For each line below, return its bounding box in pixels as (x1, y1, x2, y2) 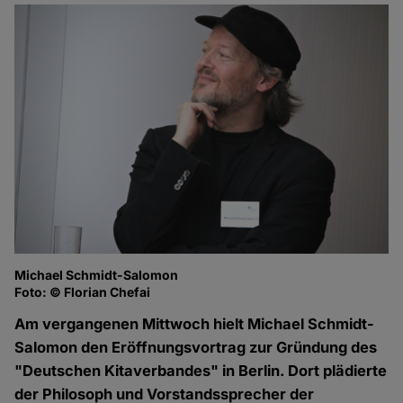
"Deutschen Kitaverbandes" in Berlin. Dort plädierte (14, 362, 388, 381)
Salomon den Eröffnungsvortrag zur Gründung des (14, 338, 378, 357)
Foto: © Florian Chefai (14, 284, 151, 300)
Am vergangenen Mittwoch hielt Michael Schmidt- (14, 315, 375, 334)
